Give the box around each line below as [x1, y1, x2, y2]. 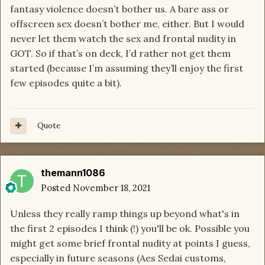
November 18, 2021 [73, 182, 150, 194]
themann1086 [41, 167, 105, 179]
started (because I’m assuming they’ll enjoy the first [10, 62, 243, 75]
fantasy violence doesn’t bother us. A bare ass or [10, 3, 229, 15]
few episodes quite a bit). [10, 77, 122, 89]
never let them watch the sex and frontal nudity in [10, 33, 236, 45]
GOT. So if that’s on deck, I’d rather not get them [10, 47, 231, 60]
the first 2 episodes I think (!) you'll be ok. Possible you [10, 222, 250, 235]
